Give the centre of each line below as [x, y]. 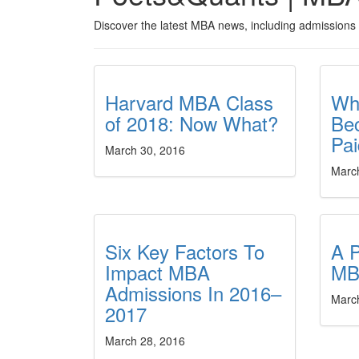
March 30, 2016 [145, 150]
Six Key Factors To [185, 251]
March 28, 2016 [145, 341]
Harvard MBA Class [189, 102]
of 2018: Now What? [192, 123]
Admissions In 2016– [193, 293]
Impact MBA [157, 272]
